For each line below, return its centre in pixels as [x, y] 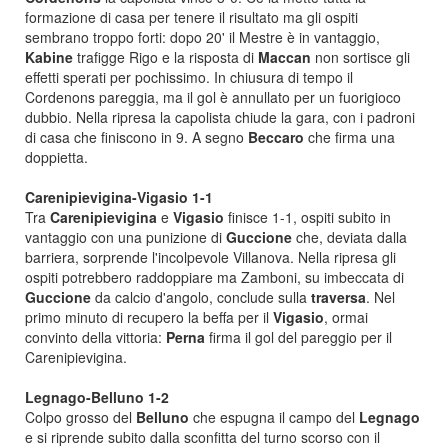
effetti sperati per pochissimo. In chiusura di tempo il [189, 77]
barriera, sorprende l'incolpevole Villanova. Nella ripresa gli [210, 257]
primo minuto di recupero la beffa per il [149, 317]
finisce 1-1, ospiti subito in [309, 217]
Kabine [51, 57]
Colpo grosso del [80, 417]
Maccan [286, 57]
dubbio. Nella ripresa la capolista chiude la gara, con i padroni [220, 117]
